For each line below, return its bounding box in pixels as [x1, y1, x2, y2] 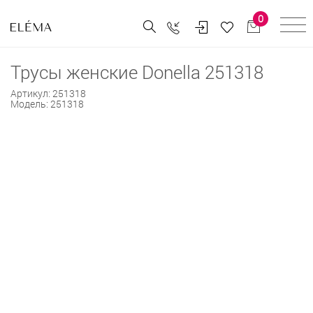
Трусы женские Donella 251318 [10, 59, 263, 84]
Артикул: [10, 86, 52, 100]
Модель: [10, 96, 50, 110]
